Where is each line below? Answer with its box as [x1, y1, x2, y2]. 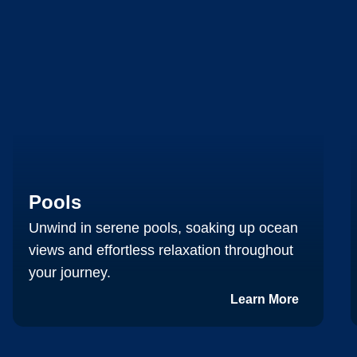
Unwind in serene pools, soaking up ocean [29, 219, 298, 236]
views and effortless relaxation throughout [29, 241, 293, 258]
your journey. [29, 264, 111, 280]
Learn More [230, 292, 299, 306]
